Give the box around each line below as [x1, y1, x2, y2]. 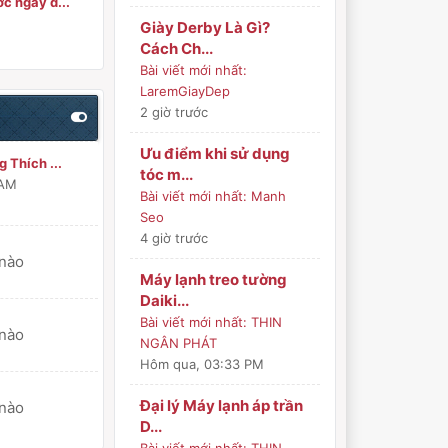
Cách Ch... [140, 39, 214, 58]
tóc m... [140, 165, 194, 184]
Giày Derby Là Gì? [140, 18, 271, 37]
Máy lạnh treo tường [140, 270, 288, 289]
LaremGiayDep [140, 83, 231, 99]
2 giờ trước [140, 104, 209, 120]
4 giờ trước [140, 230, 209, 246]
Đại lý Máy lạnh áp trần [140, 396, 304, 415]
